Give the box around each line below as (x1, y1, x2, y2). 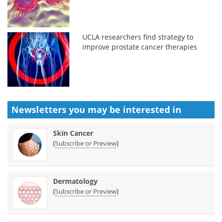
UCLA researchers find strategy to (82, 32, 194, 42)
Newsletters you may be (11, 103, 123, 115)
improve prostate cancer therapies (82, 42, 198, 52)
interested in (123, 103, 181, 115)
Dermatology (53, 176, 98, 186)
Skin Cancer (53, 128, 93, 138)
